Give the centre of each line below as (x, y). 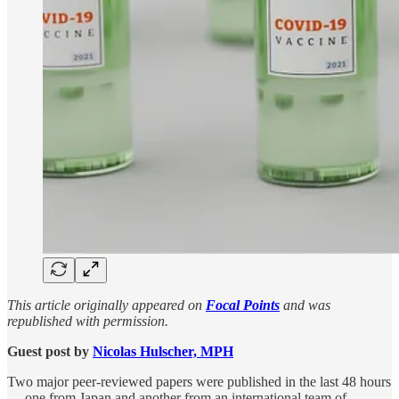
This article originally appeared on (106, 305)
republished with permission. (88, 321)
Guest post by (48, 351)
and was (305, 305)
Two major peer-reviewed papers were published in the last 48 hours (199, 381)
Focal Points (243, 305)
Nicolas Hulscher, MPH (163, 351)
